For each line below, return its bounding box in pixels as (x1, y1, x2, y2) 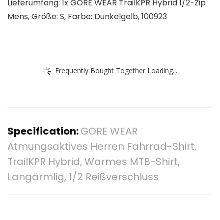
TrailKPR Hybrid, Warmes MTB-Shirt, (7, 155, 180, 169)
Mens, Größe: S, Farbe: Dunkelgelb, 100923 (7, 11, 167, 23)
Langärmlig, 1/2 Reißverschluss (7, 170, 159, 184)
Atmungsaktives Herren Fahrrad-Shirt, (7, 139, 196, 154)
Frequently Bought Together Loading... (55, 65, 177, 75)
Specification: (7, 124, 81, 138)
